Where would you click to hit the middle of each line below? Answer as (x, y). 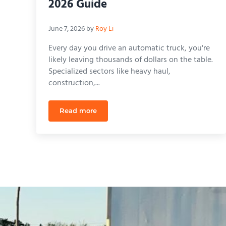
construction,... (74, 83)
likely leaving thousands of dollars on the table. (131, 60)
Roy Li (104, 29)
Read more (78, 111)
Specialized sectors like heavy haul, (109, 72)
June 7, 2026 (67, 29)
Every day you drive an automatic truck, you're (129, 48)
